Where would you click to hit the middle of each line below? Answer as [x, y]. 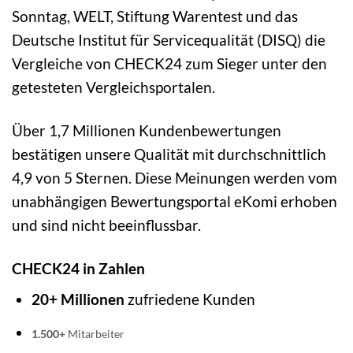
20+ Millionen [78, 299]
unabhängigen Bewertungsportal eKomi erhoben [175, 201]
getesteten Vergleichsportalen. [113, 87]
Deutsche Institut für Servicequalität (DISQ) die [169, 39]
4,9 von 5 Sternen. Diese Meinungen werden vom [175, 177]
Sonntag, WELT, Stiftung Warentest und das [155, 16]
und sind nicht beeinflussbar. [106, 225]
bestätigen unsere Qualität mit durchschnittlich [169, 154]
